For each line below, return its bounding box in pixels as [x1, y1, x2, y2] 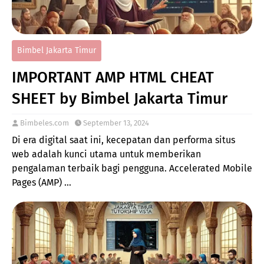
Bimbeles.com [20, 118, 69, 127]
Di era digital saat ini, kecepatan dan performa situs [12, 134, 235, 146]
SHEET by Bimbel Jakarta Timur [12, 89, 227, 108]
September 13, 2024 [83, 118, 149, 127]
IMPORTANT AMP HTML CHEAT [12, 68, 214, 87]
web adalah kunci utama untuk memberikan [12, 148, 201, 160]
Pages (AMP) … [12, 176, 71, 188]
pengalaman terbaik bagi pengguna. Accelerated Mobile [12, 162, 252, 174]
